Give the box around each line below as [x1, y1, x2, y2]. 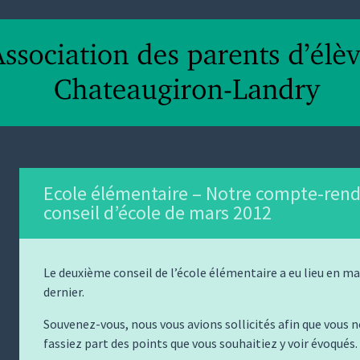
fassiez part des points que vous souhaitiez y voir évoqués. [43, 335, 358, 351]
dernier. [43, 284, 84, 300]
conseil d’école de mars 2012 [43, 200, 272, 225]
